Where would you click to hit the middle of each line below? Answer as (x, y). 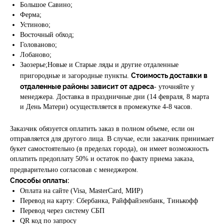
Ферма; (31, 14)
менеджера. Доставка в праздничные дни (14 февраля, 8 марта (114, 96)
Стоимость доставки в (169, 74)
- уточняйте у (174, 86)
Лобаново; (36, 54)
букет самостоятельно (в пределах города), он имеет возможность (109, 148)
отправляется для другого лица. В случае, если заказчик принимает (112, 138)
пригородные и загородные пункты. (75, 75)
